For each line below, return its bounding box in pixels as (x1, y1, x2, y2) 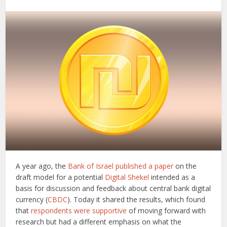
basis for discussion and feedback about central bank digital (16, 183, 211, 194)
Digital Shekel (105, 172, 149, 182)
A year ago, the (16, 161, 68, 171)
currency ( (16, 195, 48, 205)
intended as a (149, 172, 196, 182)
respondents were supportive (31, 206, 127, 216)
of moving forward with (127, 206, 206, 216)
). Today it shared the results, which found (67, 195, 206, 205)
